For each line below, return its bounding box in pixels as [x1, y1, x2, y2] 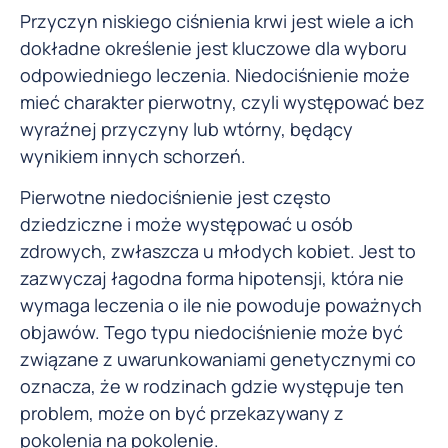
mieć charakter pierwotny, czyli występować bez [20, 89, 425, 114]
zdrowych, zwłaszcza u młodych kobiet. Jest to [20, 239, 416, 264]
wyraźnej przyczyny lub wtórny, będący [20, 116, 353, 141]
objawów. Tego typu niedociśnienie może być [20, 320, 403, 345]
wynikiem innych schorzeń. [20, 143, 246, 168]
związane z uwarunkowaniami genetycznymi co [20, 347, 416, 372]
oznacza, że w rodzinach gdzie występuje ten [20, 374, 404, 399]
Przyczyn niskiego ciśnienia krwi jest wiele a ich [20, 8, 414, 33]
